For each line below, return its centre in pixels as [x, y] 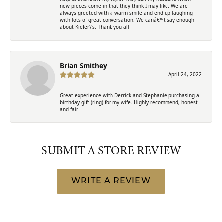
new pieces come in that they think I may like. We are [124, 6]
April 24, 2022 [185, 74]
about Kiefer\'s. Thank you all [95, 27]
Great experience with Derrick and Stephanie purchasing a [130, 95]
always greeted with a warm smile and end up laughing [126, 13]
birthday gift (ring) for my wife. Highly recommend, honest [129, 102]
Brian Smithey [83, 65]
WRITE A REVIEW [111, 181]
